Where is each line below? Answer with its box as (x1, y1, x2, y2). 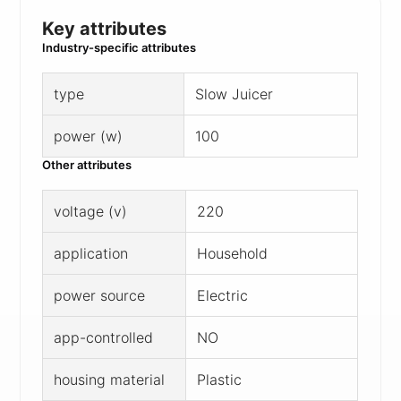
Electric (197, 286, 249, 304)
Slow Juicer (195, 84, 274, 103)
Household (197, 243, 269, 262)
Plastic (197, 370, 243, 388)
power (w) (54, 126, 124, 145)
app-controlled (54, 328, 154, 346)
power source (54, 286, 146, 304)
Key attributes (42, 17, 167, 39)
